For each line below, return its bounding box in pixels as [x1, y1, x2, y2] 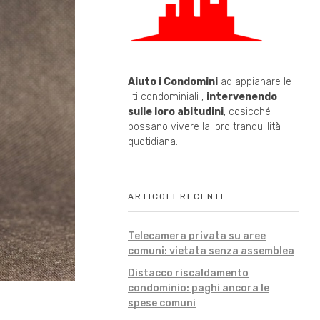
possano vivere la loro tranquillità [128, 120, 281, 133]
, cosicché [224, 105, 271, 118]
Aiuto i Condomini [128, 75, 218, 88]
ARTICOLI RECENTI [128, 191, 224, 201]
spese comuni [128, 296, 196, 309]
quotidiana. [128, 135, 178, 148]
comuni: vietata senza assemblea [128, 244, 294, 257]
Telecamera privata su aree [128, 229, 266, 242]
